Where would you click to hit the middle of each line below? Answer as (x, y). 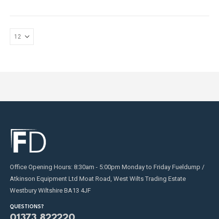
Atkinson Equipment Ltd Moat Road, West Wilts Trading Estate (98, 179)
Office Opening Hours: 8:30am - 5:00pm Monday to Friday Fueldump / (107, 167)
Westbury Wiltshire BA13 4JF (50, 191)
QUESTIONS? (27, 207)
